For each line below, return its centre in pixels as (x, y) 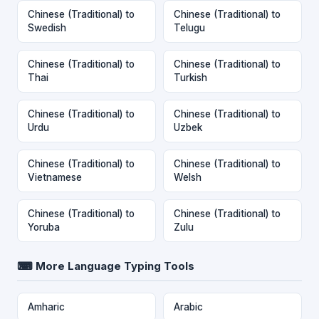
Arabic (188, 307)
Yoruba (44, 227)
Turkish (190, 77)
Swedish (47, 27)
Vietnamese (55, 177)
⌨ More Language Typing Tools (106, 266)
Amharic (46, 307)
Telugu (189, 27)
